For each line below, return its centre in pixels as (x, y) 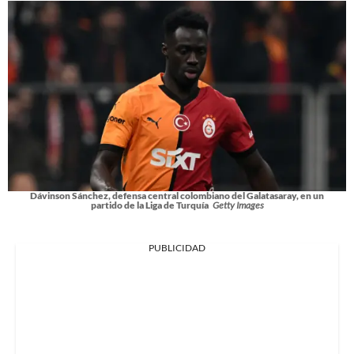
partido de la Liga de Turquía (149, 205)
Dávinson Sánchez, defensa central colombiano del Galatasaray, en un (177, 196)
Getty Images (238, 205)
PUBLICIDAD (177, 248)
